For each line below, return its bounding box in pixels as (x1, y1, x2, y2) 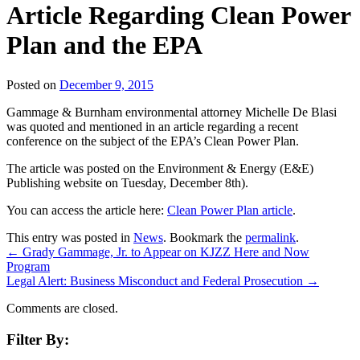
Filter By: (6, 330, 69, 348)
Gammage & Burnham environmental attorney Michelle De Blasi (6, 104, 337, 119)
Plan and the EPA (6, 31, 202, 60)
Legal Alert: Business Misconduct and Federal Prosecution (6, 273, 306, 288)
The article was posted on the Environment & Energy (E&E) (6, 161, 313, 175)
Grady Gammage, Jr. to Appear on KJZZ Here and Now (19, 244, 309, 259)
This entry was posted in (6, 230, 133, 244)
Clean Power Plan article (167, 202, 292, 217)
